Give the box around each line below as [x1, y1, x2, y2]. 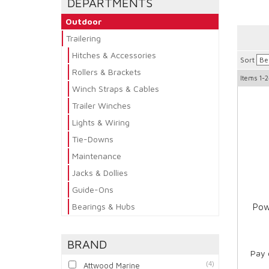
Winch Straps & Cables [72, 83, 159, 94]
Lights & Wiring [72, 117, 130, 128]
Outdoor [65, 16, 102, 27]
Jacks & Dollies [72, 168, 128, 178]
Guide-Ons [72, 184, 113, 195]
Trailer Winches [72, 100, 131, 111]
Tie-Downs [72, 134, 113, 145]
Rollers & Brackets [72, 67, 141, 77]
